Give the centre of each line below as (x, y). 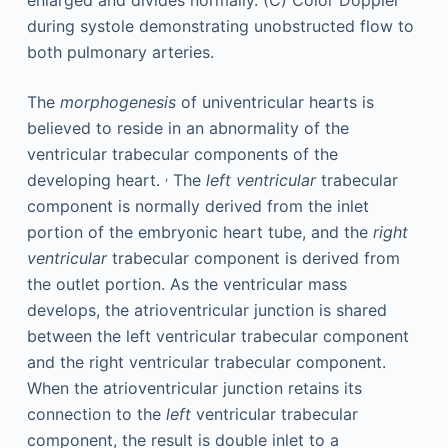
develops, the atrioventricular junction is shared (206, 310)
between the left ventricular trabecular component (217, 336)
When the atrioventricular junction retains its (194, 388)
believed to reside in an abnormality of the (187, 128)
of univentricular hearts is (274, 102)
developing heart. (95, 180)
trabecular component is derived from (253, 258)
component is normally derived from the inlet (197, 206)
